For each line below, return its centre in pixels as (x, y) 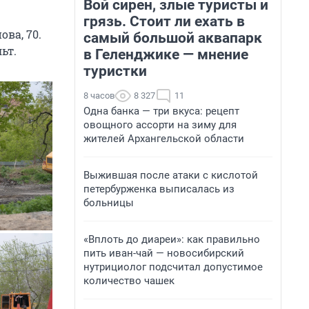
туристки (115, 71)
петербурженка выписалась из (159, 189)
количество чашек (129, 281)
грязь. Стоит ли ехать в (164, 21)
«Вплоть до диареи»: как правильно (172, 239)
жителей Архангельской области (164, 139)
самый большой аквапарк (173, 38)
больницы (109, 203)
